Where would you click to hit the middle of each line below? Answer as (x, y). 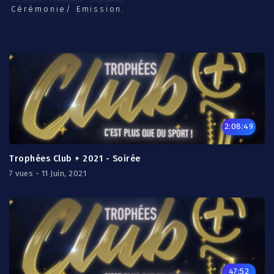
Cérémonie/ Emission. (68, 9)
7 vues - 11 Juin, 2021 (48, 173)
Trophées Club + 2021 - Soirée (75, 159)
